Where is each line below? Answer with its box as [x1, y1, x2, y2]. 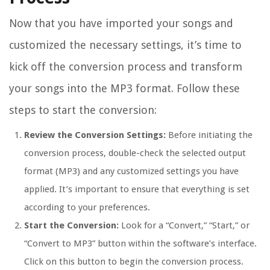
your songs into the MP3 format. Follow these [9, 82, 240, 95]
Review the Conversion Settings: [24, 130, 166, 141]
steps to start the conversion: [9, 104, 157, 117]
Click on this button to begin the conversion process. [24, 256, 243, 268]
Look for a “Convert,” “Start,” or [119, 220, 250, 231]
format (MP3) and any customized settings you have [24, 166, 239, 177]
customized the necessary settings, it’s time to [9, 39, 242, 52]
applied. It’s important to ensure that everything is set [24, 184, 250, 195]
